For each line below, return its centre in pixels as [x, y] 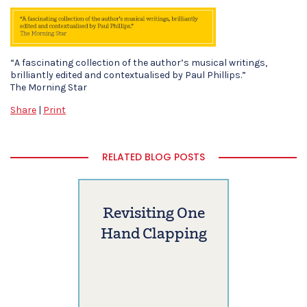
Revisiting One [153, 214]
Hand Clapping [153, 234]
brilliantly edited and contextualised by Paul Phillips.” [128, 75]
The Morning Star [49, 87]
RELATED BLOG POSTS [153, 157]
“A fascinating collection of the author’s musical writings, [139, 62]
